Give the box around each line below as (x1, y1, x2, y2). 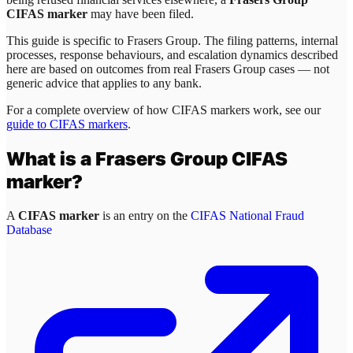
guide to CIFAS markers (6, 117, 128, 132)
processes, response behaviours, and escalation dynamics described (6, 48, 338, 62)
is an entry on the (99, 209, 191, 223)
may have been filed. (87, 7, 194, 21)
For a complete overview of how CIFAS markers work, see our (6, 103, 321, 117)
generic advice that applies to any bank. (6, 76, 202, 91)
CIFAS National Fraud (191, 209, 304, 223)
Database (6, 223, 52, 237)
